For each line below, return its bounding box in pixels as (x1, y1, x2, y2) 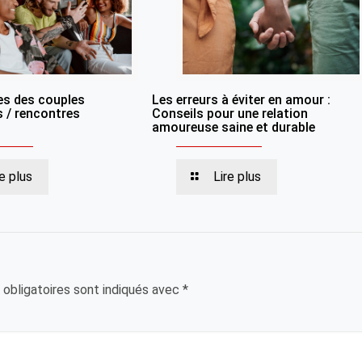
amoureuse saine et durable (151, 120, 315, 136)
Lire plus (213, 169, 262, 185)
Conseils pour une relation (151, 106, 308, 122)
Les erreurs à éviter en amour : (151, 92, 330, 108)
